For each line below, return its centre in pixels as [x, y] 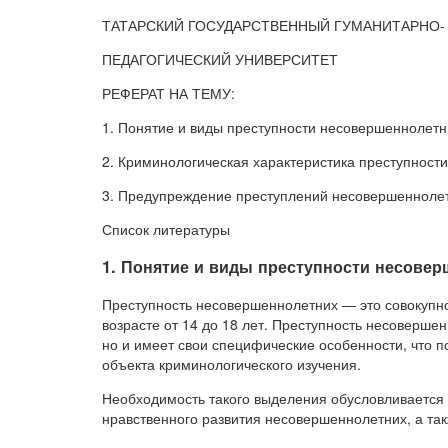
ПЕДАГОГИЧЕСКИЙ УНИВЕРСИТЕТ [220, 58]
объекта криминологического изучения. [231, 364]
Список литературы [166, 228]
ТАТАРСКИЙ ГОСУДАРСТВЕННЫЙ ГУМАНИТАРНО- [273, 24]
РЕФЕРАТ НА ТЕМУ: [168, 92]
